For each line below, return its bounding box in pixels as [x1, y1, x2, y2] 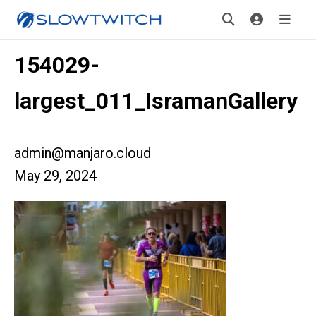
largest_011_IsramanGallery [14, 87, 298, 114]
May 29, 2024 [14, 167, 97, 184]
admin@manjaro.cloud [14, 145, 151, 162]
